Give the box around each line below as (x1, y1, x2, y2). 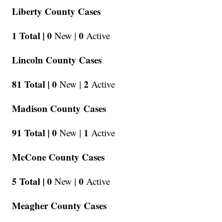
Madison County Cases (12, 102, 107, 115)
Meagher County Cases (12, 199, 107, 213)
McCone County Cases (12, 150, 105, 164)
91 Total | (12, 126, 50, 140)
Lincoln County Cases (12, 53, 102, 67)
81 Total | (12, 77, 50, 91)
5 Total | (12, 174, 45, 188)
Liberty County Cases (12, 4, 101, 18)
